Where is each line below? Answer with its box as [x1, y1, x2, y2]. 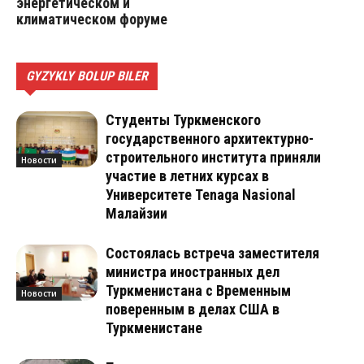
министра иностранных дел [106, 263, 279, 281]
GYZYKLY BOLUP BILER [26, 68, 148, 84]
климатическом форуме [16, 11, 167, 28]
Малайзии [106, 205, 167, 223]
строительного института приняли [106, 149, 321, 167]
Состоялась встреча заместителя [106, 245, 319, 262]
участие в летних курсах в [106, 167, 269, 185]
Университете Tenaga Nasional [106, 186, 296, 204]
